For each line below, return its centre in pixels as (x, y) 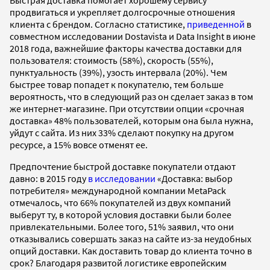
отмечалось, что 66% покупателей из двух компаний (120, 203)
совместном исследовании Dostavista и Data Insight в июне (133, 36)
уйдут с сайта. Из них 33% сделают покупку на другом (122, 133)
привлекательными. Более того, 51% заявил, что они (122, 227)
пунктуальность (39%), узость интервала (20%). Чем (118, 73)
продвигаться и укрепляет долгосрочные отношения (122, 12)
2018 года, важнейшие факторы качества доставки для (126, 49)
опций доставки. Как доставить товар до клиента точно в (131, 251)
